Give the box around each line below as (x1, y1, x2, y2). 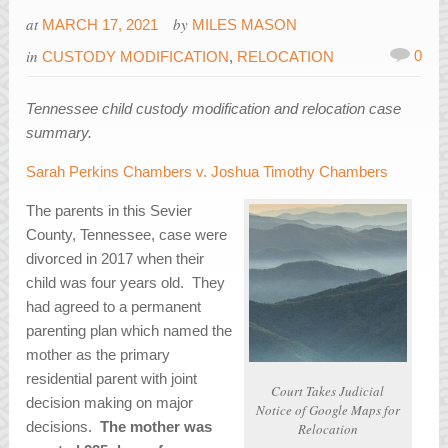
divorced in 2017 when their (26, 250, 205, 268)
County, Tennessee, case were (26, 226, 228, 244)
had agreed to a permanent (26, 298, 202, 316)
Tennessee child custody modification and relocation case (26, 100, 402, 118)
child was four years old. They (26, 274, 226, 292)
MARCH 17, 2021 (42, 16, 159, 34)
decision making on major (26, 394, 194, 412)
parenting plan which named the (26, 322, 233, 340)
